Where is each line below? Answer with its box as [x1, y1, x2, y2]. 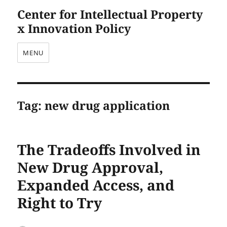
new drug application [45, 97, 170, 113]
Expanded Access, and [17, 175, 175, 195]
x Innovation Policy [17, 20, 131, 36]
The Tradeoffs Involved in [17, 140, 201, 159]
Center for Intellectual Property [17, 6, 203, 22]
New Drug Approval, [17, 158, 164, 177]
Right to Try [17, 193, 102, 212]
